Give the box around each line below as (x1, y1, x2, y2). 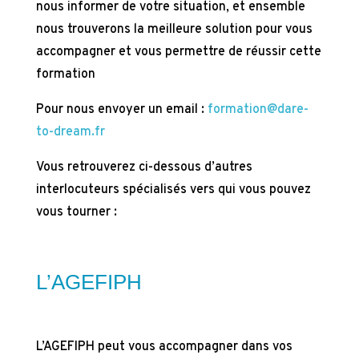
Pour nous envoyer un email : (35, 102, 208, 118)
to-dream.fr (35, 124, 105, 140)
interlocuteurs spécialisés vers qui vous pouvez (35, 182, 311, 198)
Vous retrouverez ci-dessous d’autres (35, 159, 252, 175)
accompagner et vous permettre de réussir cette (35, 44, 321, 60)
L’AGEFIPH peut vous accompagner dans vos (35, 339, 292, 355)
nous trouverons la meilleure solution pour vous (35, 22, 313, 38)
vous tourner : (35, 204, 117, 220)
